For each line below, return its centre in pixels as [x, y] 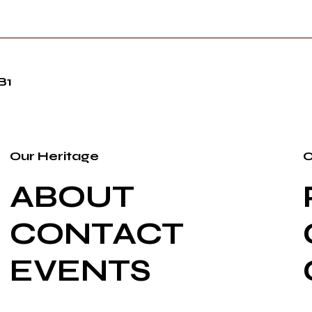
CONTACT [96, 233]
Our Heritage [54, 156]
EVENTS [80, 270]
